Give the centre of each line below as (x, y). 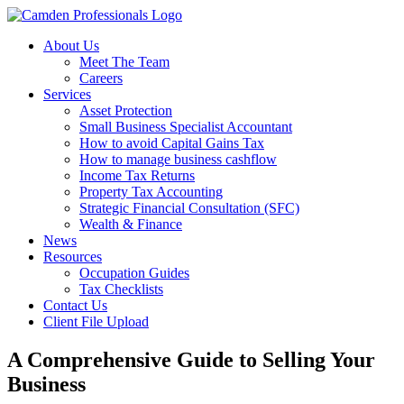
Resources (73, 257)
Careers (101, 78)
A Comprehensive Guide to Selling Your (191, 359)
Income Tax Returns (137, 175)
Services (67, 94)
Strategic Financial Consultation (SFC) (189, 208)
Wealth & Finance (131, 224)
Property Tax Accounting (151, 192)
